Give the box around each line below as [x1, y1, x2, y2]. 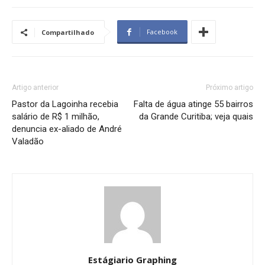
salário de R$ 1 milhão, [12, 111, 99, 122]
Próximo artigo [206, 83, 253, 92]
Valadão [12, 136, 44, 147]
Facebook [147, 27, 177, 37]
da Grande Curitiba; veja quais [139, 111, 253, 122]
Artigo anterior [12, 83, 59, 92]
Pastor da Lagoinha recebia [12, 99, 118, 110]
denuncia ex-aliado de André [12, 124, 122, 135]
